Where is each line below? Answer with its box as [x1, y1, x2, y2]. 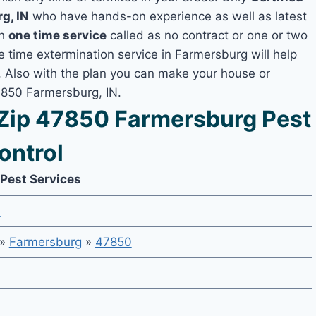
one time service [8, 28, 107, 42]
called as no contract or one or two [107, 28, 308, 42]
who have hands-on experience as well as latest [29, 9, 308, 23]
